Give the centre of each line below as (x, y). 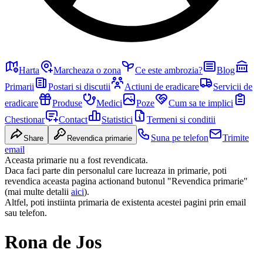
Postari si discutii (79, 87)
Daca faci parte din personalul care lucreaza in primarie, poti (116, 171)
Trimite (236, 138)
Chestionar (25, 120)
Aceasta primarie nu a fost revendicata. (76, 160)
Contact (73, 120)
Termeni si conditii (181, 120)
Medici (109, 103)
